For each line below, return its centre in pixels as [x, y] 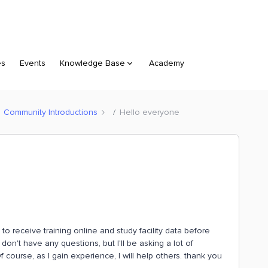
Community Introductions [51, 112]
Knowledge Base [92, 63]
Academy [167, 63]
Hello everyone [150, 112]
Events [33, 63]
